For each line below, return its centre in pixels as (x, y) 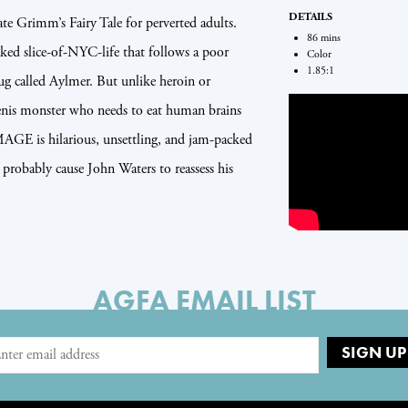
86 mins (323, 37)
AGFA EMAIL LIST (204, 301)
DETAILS (310, 16)
